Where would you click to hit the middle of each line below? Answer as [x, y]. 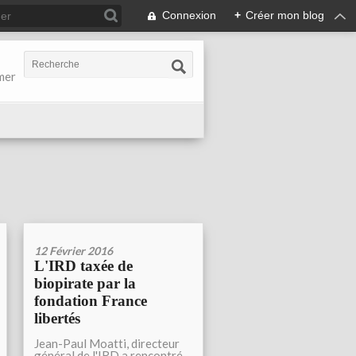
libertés [57, 318]
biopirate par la [85, 283]
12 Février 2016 [74, 251]
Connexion [189, 15]
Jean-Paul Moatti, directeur [107, 343]
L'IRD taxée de [83, 266]
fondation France [91, 301]
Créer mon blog [285, 15]
